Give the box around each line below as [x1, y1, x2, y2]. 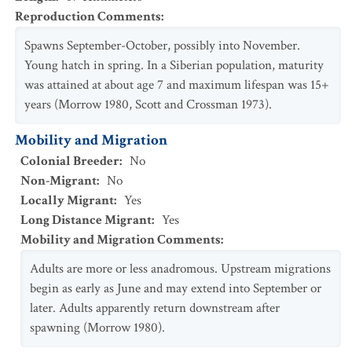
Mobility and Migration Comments [20, 231, 221, 248]
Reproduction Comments [15, 8, 161, 25]
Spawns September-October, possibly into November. [24, 37, 300, 54]
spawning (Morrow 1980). [30, 319, 165, 336]
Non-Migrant [20, 172, 97, 189]
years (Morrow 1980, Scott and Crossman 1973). [24, 96, 272, 113]
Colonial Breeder [20, 152, 119, 170]
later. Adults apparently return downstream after [30, 299, 280, 317]
